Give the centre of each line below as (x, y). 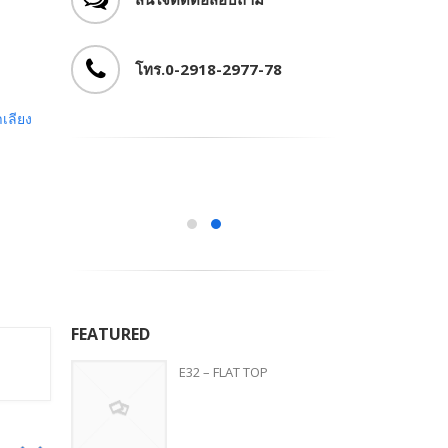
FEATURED (110, 334)
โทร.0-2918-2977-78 (208, 69)
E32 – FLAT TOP (223, 372)
